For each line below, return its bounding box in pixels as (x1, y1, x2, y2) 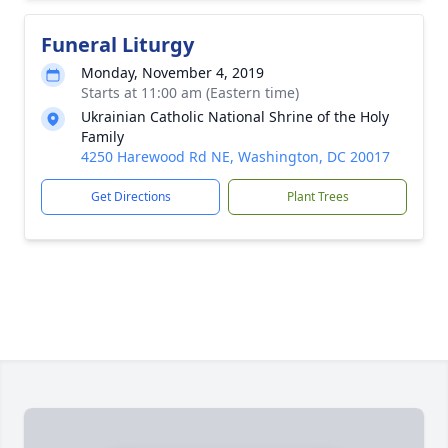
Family (81, 127, 124, 146)
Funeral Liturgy (41, 31, 194, 58)
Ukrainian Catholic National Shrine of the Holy (81, 107, 389, 126)
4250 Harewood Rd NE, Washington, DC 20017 (81, 147, 390, 166)
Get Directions (90, 188, 171, 205)
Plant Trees (286, 188, 349, 205)
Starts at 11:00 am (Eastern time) (81, 83, 299, 102)
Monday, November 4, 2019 (81, 63, 264, 82)
